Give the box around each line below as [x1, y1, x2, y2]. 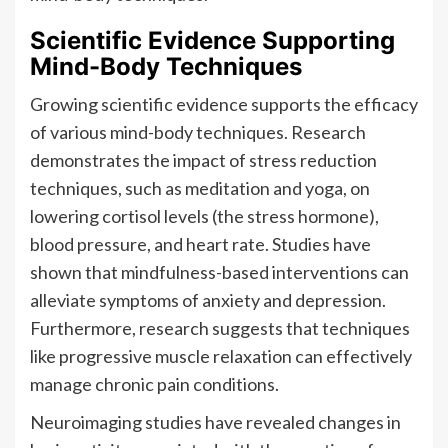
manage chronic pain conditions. [30, 372, 279, 395]
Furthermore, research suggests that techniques [30, 316, 410, 339]
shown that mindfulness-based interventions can [30, 260, 409, 283]
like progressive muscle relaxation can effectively [30, 344, 412, 367]
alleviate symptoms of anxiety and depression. [30, 288, 386, 311]
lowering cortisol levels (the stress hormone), [30, 204, 379, 227]
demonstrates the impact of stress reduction [30, 148, 377, 171]
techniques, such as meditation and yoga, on [30, 176, 370, 199]
